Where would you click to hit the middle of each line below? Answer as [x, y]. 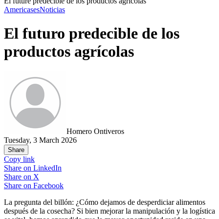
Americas [19, 10]
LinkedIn [47, 168]
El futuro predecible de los [92, 33]
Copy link [19, 159]
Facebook [48, 185]
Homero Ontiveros [95, 131]
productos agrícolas [69, 52]
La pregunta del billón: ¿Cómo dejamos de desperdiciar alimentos [105, 202]
